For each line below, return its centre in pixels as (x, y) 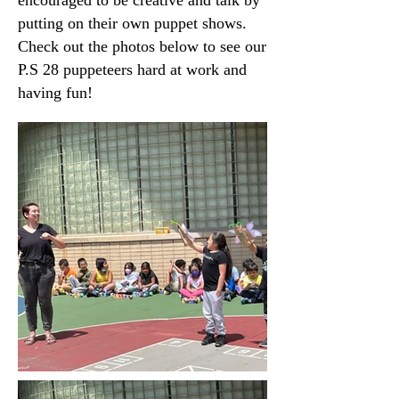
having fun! (55, 93)
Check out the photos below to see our (142, 46)
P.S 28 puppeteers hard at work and (132, 69)
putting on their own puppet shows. (132, 23)
